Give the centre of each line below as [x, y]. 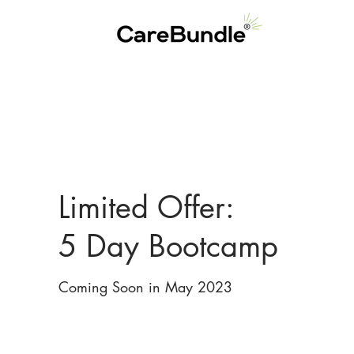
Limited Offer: [146, 207]
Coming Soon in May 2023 [145, 287]
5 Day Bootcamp [168, 246]
